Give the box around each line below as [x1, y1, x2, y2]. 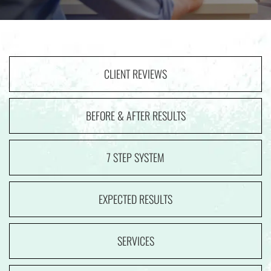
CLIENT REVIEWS [104, 66, 167, 82]
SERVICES [117, 233, 154, 249]
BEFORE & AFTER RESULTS [85, 108, 186, 123]
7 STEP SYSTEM [106, 149, 165, 165]
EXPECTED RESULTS [99, 191, 172, 207]
